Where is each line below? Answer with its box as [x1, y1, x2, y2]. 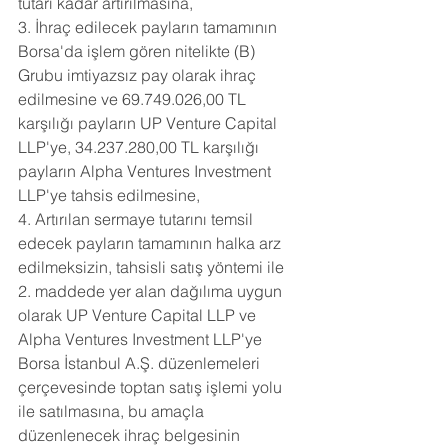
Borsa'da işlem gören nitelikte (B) [18, 41, 259, 61]
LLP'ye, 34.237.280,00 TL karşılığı [18, 137, 263, 157]
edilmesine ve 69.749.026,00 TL [18, 89, 250, 109]
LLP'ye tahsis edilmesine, [18, 185, 200, 205]
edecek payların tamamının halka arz [18, 233, 285, 253]
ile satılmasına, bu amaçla [18, 401, 208, 421]
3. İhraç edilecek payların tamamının [18, 17, 281, 37]
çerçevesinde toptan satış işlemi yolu [18, 377, 286, 397]
